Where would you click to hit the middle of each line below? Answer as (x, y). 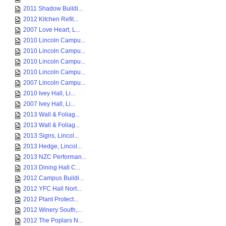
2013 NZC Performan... (55, 157)
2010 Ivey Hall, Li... (49, 93)
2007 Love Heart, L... (52, 30)
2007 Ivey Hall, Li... (49, 104)
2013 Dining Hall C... (52, 167)
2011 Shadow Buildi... (53, 9)
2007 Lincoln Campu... (54, 83)
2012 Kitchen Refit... (51, 19)
